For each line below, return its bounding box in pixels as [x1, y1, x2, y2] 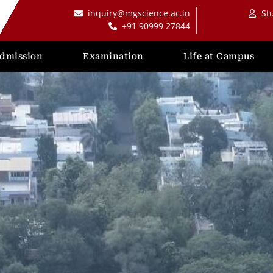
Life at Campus [183, 51, 255, 62]
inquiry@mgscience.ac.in [88, 7, 191, 19]
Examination [83, 51, 144, 62]
